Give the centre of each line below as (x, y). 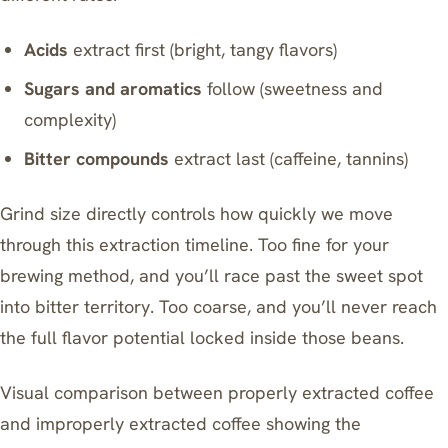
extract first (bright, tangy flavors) (203, 49)
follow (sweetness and (293, 88)
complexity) (70, 119)
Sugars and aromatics (113, 88)
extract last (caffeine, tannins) (289, 158)
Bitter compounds (97, 158)
